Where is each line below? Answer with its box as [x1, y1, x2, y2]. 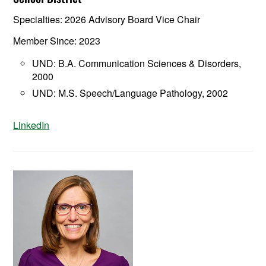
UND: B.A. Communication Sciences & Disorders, [32, 56, 242, 71]
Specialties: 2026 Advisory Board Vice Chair [13, 12, 201, 27]
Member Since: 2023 [13, 34, 101, 48]
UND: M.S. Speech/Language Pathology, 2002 [32, 86, 229, 100]
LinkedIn [13, 118, 50, 132]
